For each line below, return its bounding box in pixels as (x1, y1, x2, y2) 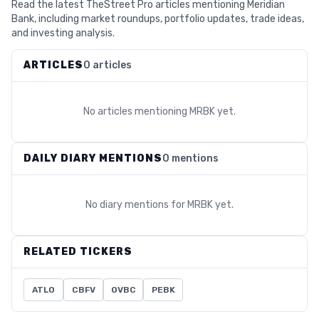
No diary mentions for (85, 199, 187, 211)
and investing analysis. (11, 27, 115, 39)
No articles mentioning (83, 105, 189, 117)
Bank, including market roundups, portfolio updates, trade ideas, (11, 13, 304, 25)
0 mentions (162, 152, 219, 164)
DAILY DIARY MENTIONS (23, 152, 162, 164)
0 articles (83, 59, 132, 71)
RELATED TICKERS (23, 246, 132, 258)
